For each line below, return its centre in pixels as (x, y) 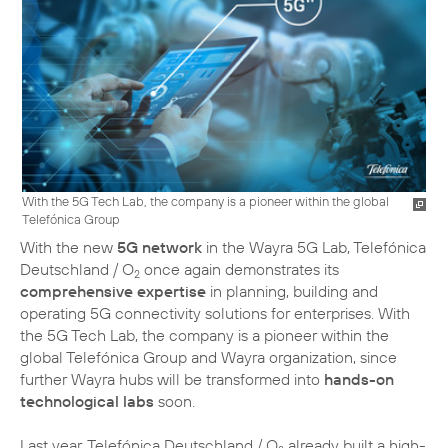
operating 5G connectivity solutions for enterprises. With (215, 313)
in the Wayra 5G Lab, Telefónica (314, 247)
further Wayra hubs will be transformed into (172, 379)
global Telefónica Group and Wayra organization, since (208, 357)
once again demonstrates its (239, 269)
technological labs (87, 401)
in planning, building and (292, 291)
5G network (159, 247)
